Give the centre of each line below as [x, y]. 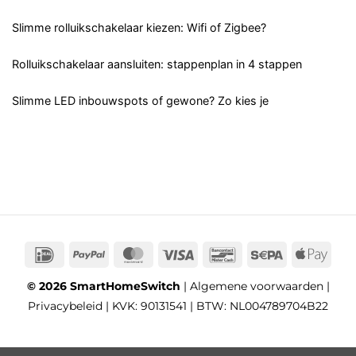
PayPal [125, 253]
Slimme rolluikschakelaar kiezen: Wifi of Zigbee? [139, 28]
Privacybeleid [65, 306]
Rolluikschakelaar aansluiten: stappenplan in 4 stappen [157, 64]
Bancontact [275, 253]
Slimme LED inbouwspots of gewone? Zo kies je [140, 100]
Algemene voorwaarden [256, 286]
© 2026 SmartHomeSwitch [105, 286]
